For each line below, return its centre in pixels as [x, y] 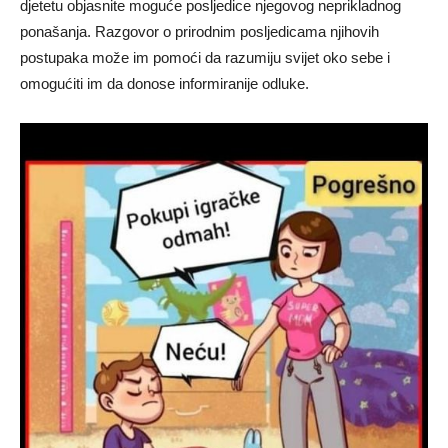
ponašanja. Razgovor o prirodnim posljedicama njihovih [199, 32]
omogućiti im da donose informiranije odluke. [164, 84]
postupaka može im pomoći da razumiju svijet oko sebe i [205, 58]
